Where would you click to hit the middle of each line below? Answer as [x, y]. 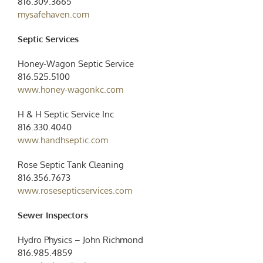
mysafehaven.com [53, 14]
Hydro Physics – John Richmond [80, 240]
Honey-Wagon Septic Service [75, 63]
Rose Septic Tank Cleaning [70, 164]
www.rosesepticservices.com [75, 190]
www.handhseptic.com [63, 140]
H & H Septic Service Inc [65, 114]
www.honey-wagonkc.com [70, 89]
